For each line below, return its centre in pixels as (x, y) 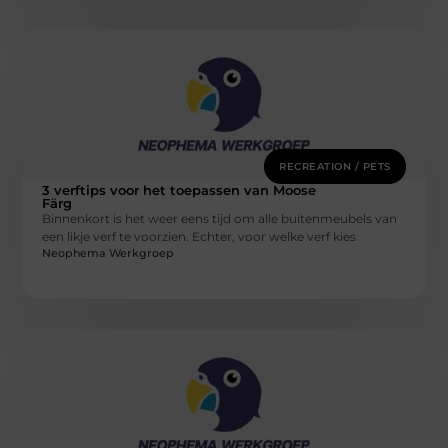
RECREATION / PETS (335, 166)
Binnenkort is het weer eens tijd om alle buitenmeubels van (220, 218)
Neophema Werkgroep (108, 253)
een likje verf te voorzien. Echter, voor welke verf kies (199, 236)
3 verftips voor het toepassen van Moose (179, 189)
